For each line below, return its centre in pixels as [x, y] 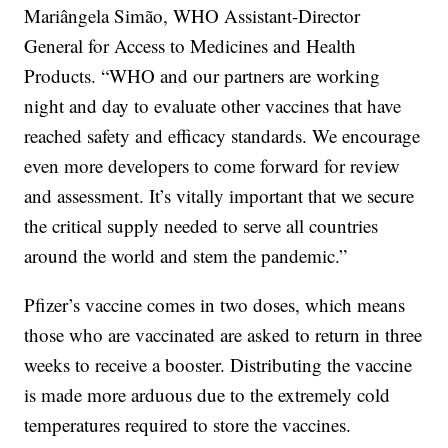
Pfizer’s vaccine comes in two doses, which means [215, 305]
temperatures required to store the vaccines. [188, 425]
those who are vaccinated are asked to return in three [223, 335]
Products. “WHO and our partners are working [202, 76]
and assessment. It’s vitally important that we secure [219, 196]
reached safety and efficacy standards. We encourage [222, 136]
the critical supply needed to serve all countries [201, 226]
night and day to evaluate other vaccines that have [213, 106]
